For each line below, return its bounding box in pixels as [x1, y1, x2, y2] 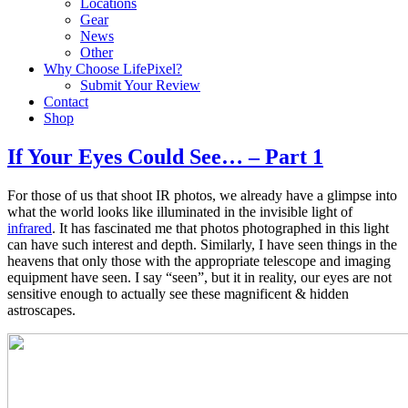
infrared [7, 219, 52, 236]
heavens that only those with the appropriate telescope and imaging [7, 252, 391, 269]
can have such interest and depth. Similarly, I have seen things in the [7, 236, 397, 252]
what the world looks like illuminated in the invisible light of [7, 203, 352, 219]
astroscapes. [7, 301, 76, 318]
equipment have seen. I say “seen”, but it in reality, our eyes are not [7, 269, 392, 285]
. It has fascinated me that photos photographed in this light [52, 219, 389, 236]
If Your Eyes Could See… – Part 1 [7, 144, 323, 168]
